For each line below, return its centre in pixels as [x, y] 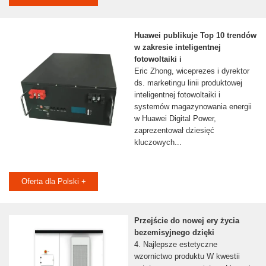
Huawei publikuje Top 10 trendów [195, 36]
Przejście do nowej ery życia [186, 221]
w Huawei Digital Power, [175, 119]
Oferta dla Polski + [53, 182]
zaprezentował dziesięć [174, 131]
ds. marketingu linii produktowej [188, 83]
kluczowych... [158, 142]
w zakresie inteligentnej [177, 47]
